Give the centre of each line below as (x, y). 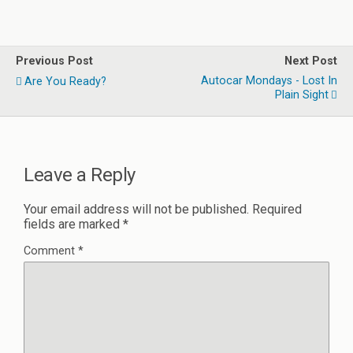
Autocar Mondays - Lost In (269, 81)
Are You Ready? (65, 82)
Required (277, 209)
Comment (51, 251)
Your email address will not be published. (136, 209)
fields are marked (73, 224)
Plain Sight (302, 95)
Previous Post (54, 61)
